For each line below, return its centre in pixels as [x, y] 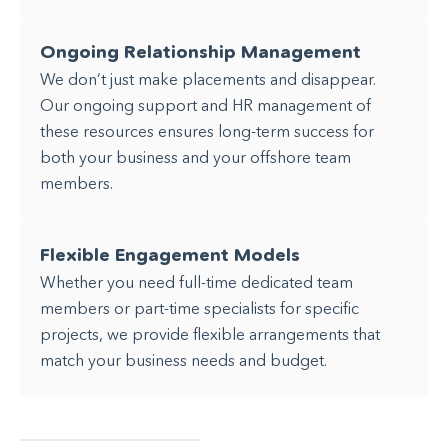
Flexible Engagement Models [170, 254]
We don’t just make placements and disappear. [208, 79]
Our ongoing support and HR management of [205, 105]
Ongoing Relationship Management [200, 52]
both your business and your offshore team [195, 157]
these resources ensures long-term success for [207, 131]
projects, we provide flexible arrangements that [210, 333]
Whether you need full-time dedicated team [196, 281]
